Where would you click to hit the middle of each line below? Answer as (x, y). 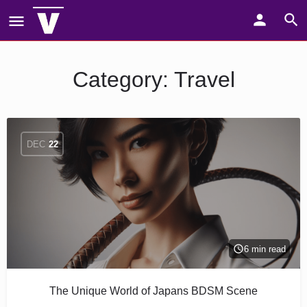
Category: (123, 79)
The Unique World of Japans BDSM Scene (153, 291)
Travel (204, 79)
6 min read (265, 249)
